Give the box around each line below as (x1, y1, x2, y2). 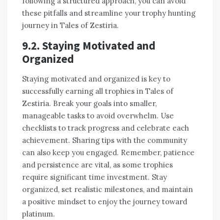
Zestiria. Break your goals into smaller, (22, 99, 157, 109)
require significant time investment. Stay (22, 172, 167, 182)
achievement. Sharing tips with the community (22, 136, 187, 145)
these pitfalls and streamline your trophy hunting (22, 8, 195, 18)
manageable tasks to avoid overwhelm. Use (22, 111, 174, 121)
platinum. (22, 209, 55, 219)
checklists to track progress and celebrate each (22, 123, 189, 133)
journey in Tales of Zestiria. (22, 21, 119, 30)
